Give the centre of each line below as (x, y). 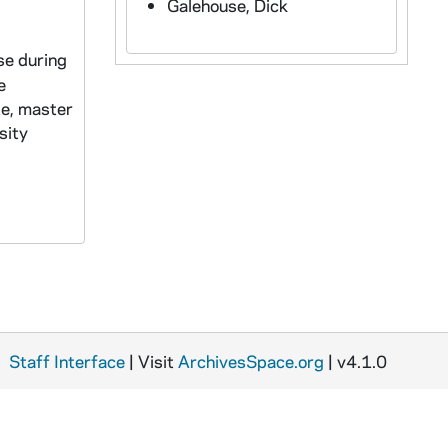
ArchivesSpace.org (251, 361)
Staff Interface (67, 361)
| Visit (151, 361)
